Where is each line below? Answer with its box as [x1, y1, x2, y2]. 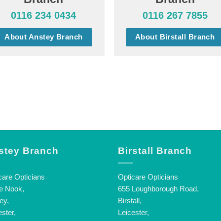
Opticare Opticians [118, 173, 178, 182]
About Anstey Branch [4, 33, 83, 41]
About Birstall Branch [135, 33, 215, 41]
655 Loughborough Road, [118, 184, 199, 193]
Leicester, [118, 208, 149, 217]
